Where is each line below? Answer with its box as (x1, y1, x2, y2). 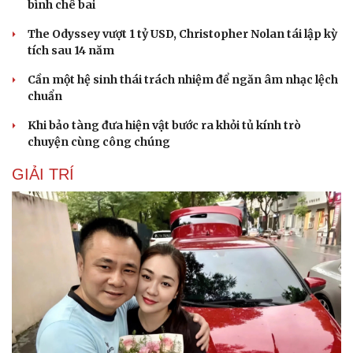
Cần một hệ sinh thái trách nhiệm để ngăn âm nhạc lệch (28, 72, 338, 87)
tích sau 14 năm (28, 43, 114, 58)
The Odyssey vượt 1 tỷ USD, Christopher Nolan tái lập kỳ (28, 26, 337, 41)
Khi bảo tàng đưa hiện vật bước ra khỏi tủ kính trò (28, 117, 301, 132)
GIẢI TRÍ (12, 165, 74, 183)
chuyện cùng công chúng (28, 134, 170, 149)
